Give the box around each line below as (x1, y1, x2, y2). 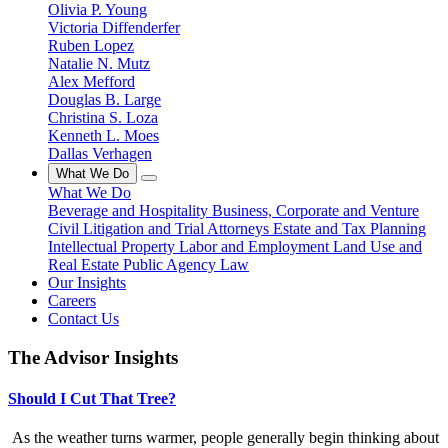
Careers (48, 292, 96, 309)
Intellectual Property (48, 238, 179, 255)
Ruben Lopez (48, 37, 134, 54)
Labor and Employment (179, 238, 333, 255)
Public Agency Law (123, 256, 249, 273)
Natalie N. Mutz (48, 55, 150, 72)
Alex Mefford (48, 73, 135, 90)
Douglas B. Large (48, 91, 161, 108)
